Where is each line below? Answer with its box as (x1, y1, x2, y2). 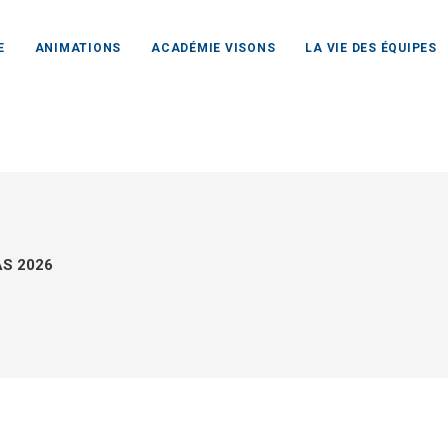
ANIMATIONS (34, 41, 122, 55)
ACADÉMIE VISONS (151, 41, 276, 55)
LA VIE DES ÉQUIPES (305, 41, 437, 55)
